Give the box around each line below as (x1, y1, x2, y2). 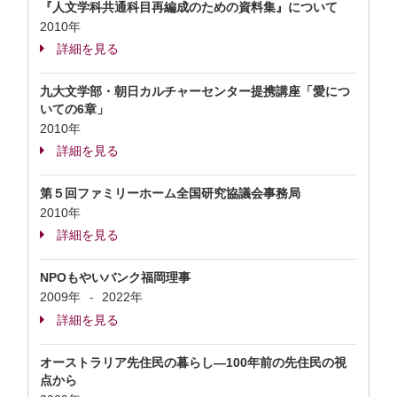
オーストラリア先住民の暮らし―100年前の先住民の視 (40, 355, 346, 370)
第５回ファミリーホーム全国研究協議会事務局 (40, 186, 300, 200)
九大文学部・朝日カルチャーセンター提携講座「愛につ (40, 84, 350, 98)
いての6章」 (40, 102, 109, 116)
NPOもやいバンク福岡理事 (40, 270, 191, 284)
